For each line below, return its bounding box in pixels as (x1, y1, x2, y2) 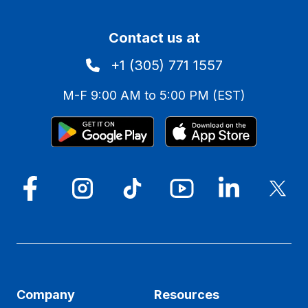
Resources (154, 287, 219, 302)
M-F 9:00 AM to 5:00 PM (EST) (63, 88, 245, 102)
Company (16, 287, 75, 302)
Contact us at (108, 30, 200, 46)
